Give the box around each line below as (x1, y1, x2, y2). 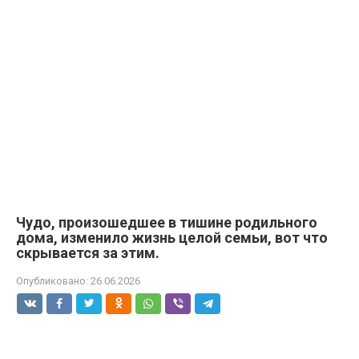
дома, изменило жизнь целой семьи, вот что (16, 229, 328, 246)
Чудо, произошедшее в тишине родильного (16, 214, 317, 231)
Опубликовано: (16, 275, 88, 287)
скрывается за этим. (16, 244, 159, 261)
